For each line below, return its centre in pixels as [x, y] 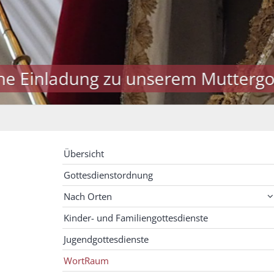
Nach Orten [88, 197]
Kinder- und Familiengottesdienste [136, 218]
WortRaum [86, 261]
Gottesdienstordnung [108, 175]
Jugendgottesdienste [106, 239]
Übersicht [84, 154]
